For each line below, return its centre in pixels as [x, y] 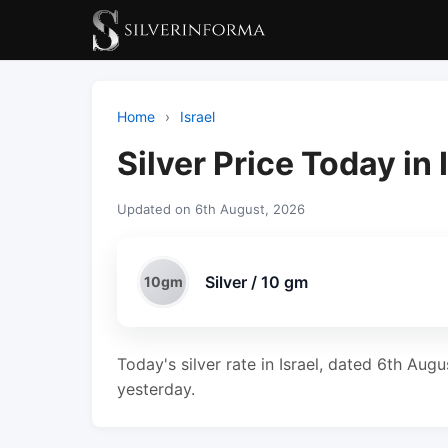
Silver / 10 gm [256, 281]
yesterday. [156, 389]
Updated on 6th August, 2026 [211, 209]
